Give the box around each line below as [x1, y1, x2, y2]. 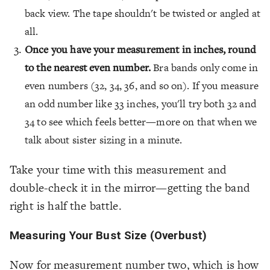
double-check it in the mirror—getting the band [10, 180, 250, 196]
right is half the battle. [10, 198, 122, 215]
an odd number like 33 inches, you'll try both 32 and [25, 96, 256, 111]
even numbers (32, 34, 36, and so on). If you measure [25, 78, 259, 93]
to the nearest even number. [25, 60, 151, 75]
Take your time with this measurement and [10, 162, 227, 178]
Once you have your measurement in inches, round [25, 42, 256, 57]
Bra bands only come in [151, 60, 259, 75]
